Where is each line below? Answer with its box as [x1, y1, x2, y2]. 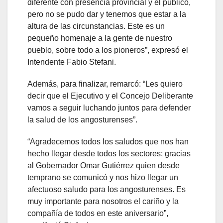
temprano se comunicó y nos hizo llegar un [27, 173, 178, 182]
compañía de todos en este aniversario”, [27, 209, 168, 218]
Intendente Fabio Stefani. [27, 58, 116, 67]
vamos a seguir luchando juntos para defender [27, 104, 191, 112]
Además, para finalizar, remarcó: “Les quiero [27, 80, 183, 89]
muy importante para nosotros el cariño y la [27, 197, 179, 206]
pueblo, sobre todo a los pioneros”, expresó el [27, 46, 188, 55]
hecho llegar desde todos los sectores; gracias [27, 149, 191, 158]
